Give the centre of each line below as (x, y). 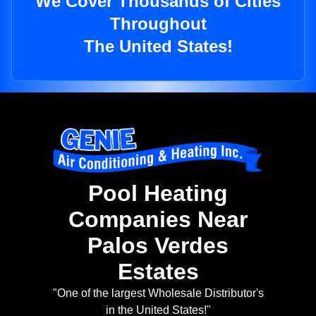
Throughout (158, 24)
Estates (158, 272)
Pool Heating (158, 194)
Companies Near (158, 220)
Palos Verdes (158, 246)
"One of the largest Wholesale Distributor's (158, 293)
